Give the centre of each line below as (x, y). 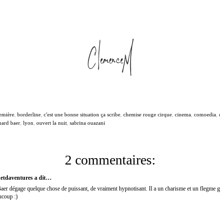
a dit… (42, 178)
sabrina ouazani (87, 123)
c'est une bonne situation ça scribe (82, 115)
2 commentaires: (110, 160)
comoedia (205, 115)
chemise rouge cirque (148, 115)
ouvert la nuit (52, 123)
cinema (183, 115)
